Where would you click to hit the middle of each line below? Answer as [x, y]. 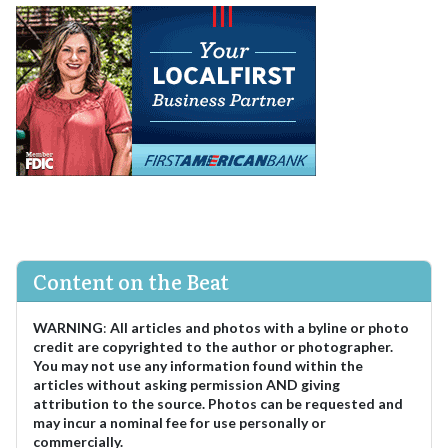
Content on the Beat [131, 280]
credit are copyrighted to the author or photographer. [213, 346]
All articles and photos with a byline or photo [259, 327]
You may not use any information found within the [198, 365]
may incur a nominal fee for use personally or [179, 422]
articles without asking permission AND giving [186, 384]
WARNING [68, 327]
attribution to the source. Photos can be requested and [218, 403]
